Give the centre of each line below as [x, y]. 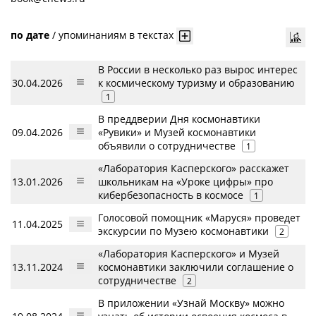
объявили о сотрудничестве [167, 146]
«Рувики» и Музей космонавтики [177, 132]
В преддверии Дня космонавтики [179, 119]
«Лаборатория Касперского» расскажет [194, 168]
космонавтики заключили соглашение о [196, 267]
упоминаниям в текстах [116, 35]
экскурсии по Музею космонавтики [183, 231]
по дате [30, 35]
